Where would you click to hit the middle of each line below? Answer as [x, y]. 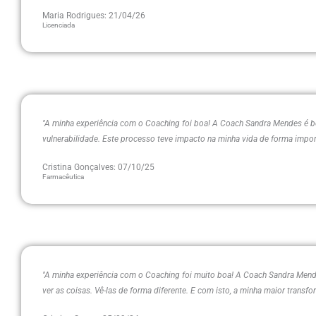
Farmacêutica [63, 177]
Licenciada [59, 25]
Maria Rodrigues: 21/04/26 [94, 16]
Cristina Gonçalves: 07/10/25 [98, 167]
